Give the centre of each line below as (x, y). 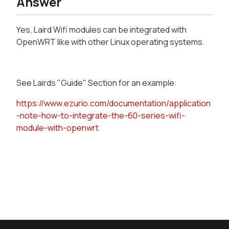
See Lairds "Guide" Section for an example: (97, 83)
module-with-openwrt (58, 128)
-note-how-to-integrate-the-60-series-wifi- (101, 115)
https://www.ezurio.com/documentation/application (113, 103)
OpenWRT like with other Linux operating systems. (110, 42)
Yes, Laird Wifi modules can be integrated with (101, 29)
